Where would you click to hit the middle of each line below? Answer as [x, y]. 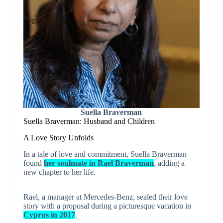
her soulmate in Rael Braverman [99, 163]
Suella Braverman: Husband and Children [89, 121]
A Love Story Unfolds [58, 137]
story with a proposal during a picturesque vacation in [107, 206]
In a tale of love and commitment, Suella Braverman [105, 154]
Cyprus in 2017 [49, 215]
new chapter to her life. [59, 172]
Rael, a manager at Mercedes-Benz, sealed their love [105, 197]
